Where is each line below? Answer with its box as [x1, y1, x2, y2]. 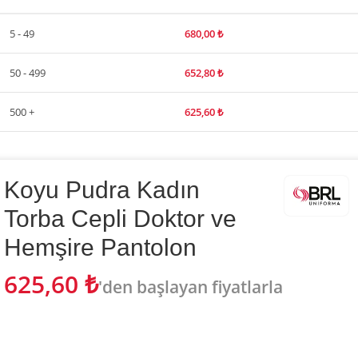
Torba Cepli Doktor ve [4, 205, 237, 233]
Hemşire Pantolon [4, 234, 197, 261]
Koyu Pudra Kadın [4, 177, 200, 204]
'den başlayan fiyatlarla [98, 276, 283, 299]
